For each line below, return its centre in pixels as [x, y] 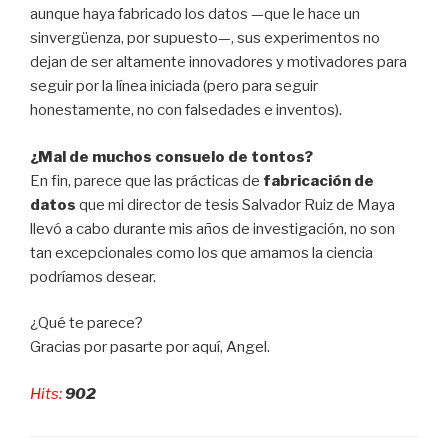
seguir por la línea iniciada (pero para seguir [174, 86]
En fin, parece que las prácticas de [146, 180]
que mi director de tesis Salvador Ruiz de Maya [235, 204]
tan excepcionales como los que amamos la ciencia [201, 252]
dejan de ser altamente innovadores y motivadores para [218, 62]
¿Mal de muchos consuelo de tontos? [171, 156]
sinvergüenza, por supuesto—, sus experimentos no [205, 38]
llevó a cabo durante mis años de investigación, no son [212, 228]
